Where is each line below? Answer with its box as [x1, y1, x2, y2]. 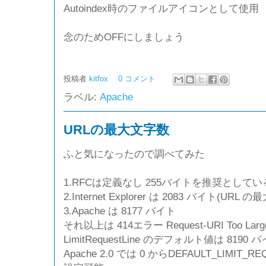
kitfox [89, 74, 110, 83]
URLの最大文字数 [64, 122, 169, 137]
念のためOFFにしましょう [64, 30, 184, 43]
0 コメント [118, 74, 156, 83]
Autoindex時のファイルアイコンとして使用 [64, 2, 259, 14]
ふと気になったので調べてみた [64, 147, 205, 160]
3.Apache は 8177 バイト [64, 204, 176, 217]
